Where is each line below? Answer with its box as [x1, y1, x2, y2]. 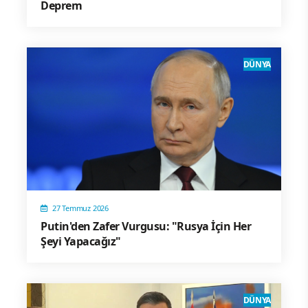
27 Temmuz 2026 [52, 202, 109, 213]
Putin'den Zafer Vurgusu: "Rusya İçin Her [41, 218, 251, 234]
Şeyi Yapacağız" [41, 233, 121, 249]
